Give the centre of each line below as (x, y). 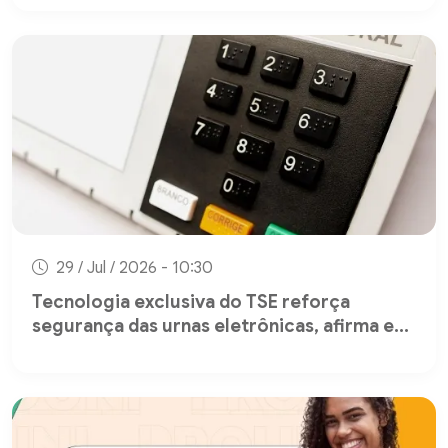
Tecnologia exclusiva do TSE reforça (191, 301)
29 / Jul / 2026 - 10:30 (132, 267)
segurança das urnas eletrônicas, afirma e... (220, 325)
